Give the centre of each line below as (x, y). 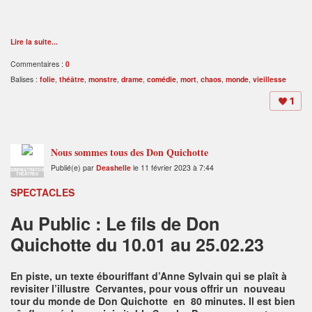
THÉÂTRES (27, 173)
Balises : (25, 79)
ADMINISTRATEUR (27, 169)
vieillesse (270, 79)
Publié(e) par (73, 167)
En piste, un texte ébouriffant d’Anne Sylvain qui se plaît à (149, 275)
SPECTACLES (42, 192)
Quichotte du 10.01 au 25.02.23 (137, 244)
